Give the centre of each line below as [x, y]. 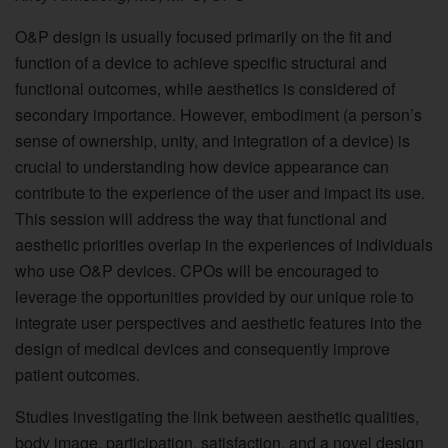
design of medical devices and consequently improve [202, 348]
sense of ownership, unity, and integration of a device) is [212, 140]
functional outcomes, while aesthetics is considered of [205, 88]
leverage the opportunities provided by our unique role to [214, 296]
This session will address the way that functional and [201, 218]
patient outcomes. [77, 374]
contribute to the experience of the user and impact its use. [220, 192]
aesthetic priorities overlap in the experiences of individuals [224, 244]
